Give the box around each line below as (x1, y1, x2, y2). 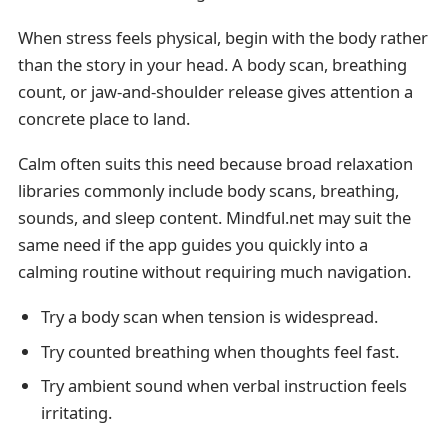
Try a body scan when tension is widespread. (40, 305, 378, 329)
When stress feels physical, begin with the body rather (17, 25, 428, 49)
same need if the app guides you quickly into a (17, 232, 368, 256)
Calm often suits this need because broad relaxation (17, 151, 413, 175)
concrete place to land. (17, 106, 190, 130)
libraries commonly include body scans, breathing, (17, 178, 399, 202)
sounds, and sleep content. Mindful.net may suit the (17, 205, 411, 229)
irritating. (40, 401, 112, 425)
